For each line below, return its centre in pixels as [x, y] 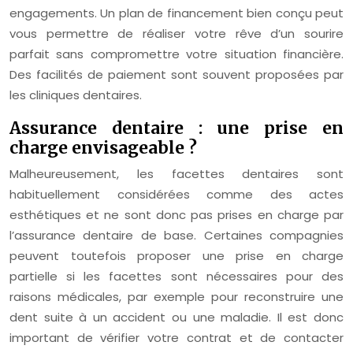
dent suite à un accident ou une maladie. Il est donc [176, 317]
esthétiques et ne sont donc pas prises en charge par [176, 215]
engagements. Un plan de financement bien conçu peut [176, 13]
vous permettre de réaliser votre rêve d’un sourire [176, 33]
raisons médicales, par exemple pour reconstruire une [176, 297]
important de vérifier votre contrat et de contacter [176, 338]
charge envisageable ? [103, 148]
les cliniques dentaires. [76, 95]
